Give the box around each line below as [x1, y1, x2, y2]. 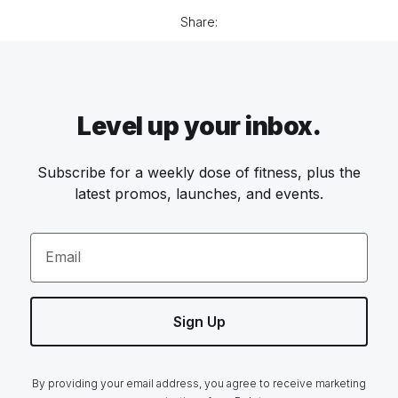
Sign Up [172, 312, 226, 330]
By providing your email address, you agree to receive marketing [32, 376, 366, 390]
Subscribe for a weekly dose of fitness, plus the [37, 163, 361, 181]
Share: [180, 13, 218, 29]
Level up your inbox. [77, 110, 321, 141]
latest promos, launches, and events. [75, 184, 323, 203]
